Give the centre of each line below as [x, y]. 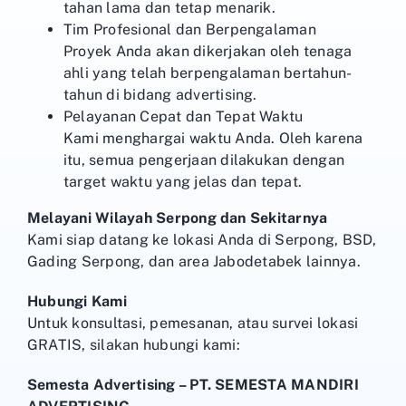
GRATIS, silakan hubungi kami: [134, 344]
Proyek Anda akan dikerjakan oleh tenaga [208, 51]
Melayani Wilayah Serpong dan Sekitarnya [178, 217]
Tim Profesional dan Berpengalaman [190, 29]
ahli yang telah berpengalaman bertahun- [208, 72]
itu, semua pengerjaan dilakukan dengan [204, 159]
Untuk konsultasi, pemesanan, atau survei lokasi [193, 323]
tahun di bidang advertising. [160, 94]
